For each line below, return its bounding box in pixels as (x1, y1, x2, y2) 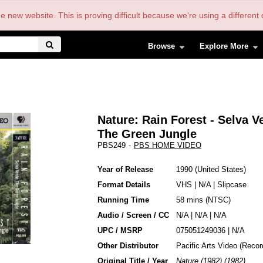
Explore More (200, 41, 249, 50)
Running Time (97, 195, 149, 204)
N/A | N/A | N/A (176, 211, 227, 220)
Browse (148, 41, 175, 50)
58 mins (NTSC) (176, 195, 231, 204)
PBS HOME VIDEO (133, 141, 201, 150)
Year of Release (97, 165, 153, 174)
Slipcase (217, 180, 247, 189)
